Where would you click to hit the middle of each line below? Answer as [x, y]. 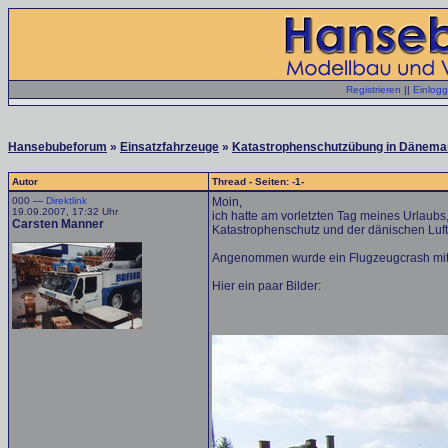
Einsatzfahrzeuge [169, 147]
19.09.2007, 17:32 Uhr [65, 211]
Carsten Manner [58, 224]
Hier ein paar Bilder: [266, 286]
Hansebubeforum [57, 147]
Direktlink [66, 200]
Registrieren [373, 89]
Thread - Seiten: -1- [258, 181]
